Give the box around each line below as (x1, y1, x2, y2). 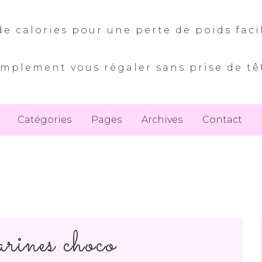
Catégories (18, 114, 71, 125)
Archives (142, 114, 182, 125)
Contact (202, 114, 242, 125)
